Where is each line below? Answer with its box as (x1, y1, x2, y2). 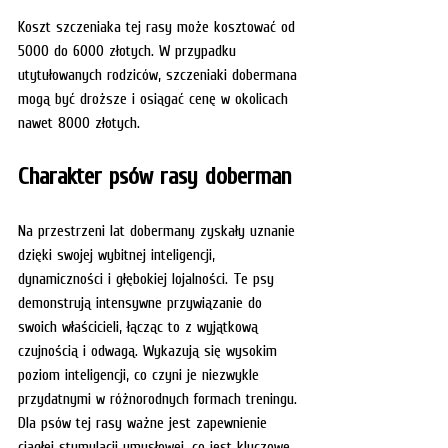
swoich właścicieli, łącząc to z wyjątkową (18, 316, 263, 335)
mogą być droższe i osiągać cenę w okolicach (18, 88, 293, 107)
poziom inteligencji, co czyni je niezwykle (18, 364, 264, 383)
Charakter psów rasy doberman (18, 161, 291, 189)
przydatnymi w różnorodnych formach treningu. (18, 388, 302, 407)
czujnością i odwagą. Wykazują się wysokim (18, 340, 282, 359)
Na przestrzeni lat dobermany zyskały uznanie (18, 220, 300, 239)
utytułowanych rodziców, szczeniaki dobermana (18, 64, 302, 83)
